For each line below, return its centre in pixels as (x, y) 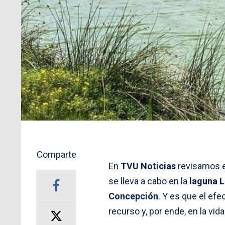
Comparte (56, 154)
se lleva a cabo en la (148, 181)
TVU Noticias (148, 166)
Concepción (133, 196)
